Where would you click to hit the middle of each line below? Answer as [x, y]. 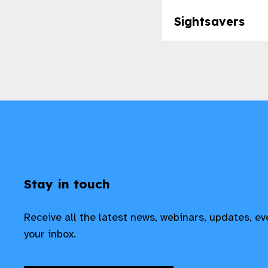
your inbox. [51, 234]
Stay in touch [67, 184]
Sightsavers [209, 21]
